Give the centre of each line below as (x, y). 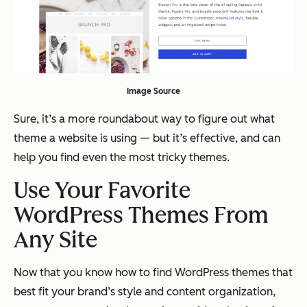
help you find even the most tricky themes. (123, 157)
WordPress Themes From (141, 215)
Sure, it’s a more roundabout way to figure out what (144, 119)
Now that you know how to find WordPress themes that (153, 272)
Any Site (56, 240)
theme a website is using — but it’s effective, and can (147, 138)
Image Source (153, 91)
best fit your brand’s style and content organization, (145, 291)
